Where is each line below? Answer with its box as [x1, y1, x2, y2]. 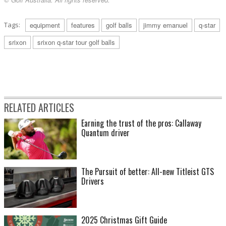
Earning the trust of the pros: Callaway [81, 117, 201, 130]
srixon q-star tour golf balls [37, 37, 115, 47]
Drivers [81, 175, 104, 188]
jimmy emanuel [143, 20, 188, 30]
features [71, 20, 95, 30]
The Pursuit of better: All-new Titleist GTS [81, 165, 214, 178]
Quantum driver [81, 127, 130, 139]
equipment [30, 20, 60, 30]
